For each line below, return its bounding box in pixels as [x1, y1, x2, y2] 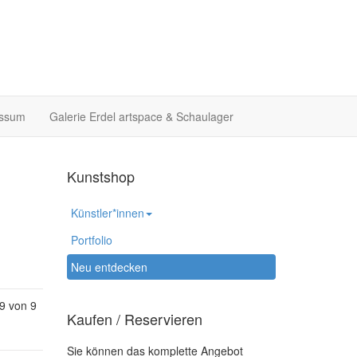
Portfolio [70, 232, 112, 248]
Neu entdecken [70, 259, 147, 275]
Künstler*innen [70, 205, 144, 221]
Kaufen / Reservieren [66, 308, 202, 329]
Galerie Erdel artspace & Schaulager [49, 108, 233, 124]
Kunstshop [66, 166, 135, 186]
